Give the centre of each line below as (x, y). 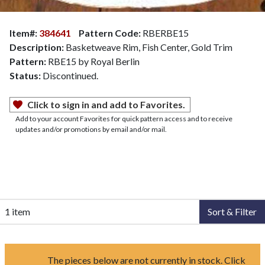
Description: (37, 47)
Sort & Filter (232, 211)
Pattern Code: (110, 33)
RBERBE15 (165, 33)
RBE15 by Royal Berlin (93, 61)
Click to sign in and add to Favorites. (106, 104)
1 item (17, 211)
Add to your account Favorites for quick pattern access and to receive (124, 118)
